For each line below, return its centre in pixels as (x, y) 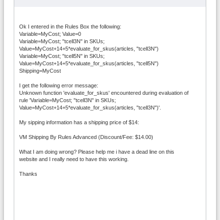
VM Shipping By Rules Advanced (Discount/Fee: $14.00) (86, 137)
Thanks (28, 174)
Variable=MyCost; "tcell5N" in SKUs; (62, 56)
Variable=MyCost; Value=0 (50, 34)
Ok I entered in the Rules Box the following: (70, 26)
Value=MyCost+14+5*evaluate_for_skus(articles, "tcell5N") (89, 63)
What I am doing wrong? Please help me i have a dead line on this (97, 151)
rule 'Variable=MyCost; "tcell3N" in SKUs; (68, 100)
